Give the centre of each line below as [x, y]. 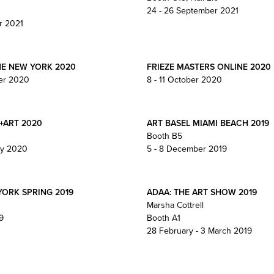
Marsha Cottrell [175, 205]
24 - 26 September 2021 [192, 10]
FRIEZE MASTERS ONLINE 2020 [209, 67]
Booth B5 [164, 136]
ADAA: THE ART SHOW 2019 [202, 192]
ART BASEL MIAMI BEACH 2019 [208, 123]
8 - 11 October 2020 [184, 80]
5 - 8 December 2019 [187, 149]
